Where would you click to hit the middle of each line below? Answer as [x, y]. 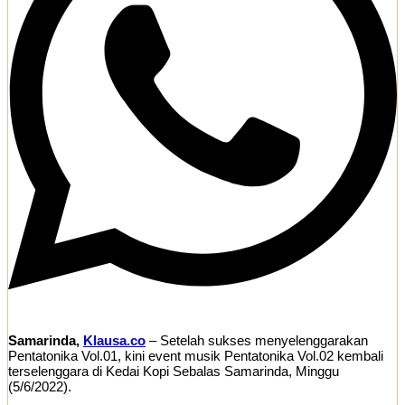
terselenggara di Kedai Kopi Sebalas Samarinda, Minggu [174, 372]
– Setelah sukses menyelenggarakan [257, 341]
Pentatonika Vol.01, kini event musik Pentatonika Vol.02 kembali [196, 356]
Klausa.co [114, 341]
